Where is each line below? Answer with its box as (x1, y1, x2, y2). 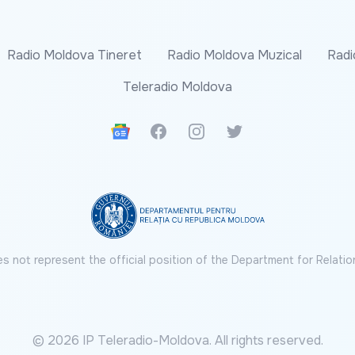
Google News (110, 122, 190, 139)
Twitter (224, 122, 268, 139)
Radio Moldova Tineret (7, 47, 142, 64)
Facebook (148, 122, 208, 139)
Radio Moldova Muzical (167, 47, 302, 64)
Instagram (186, 122, 244, 139)
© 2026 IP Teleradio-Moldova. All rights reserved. (32, 331, 323, 349)
